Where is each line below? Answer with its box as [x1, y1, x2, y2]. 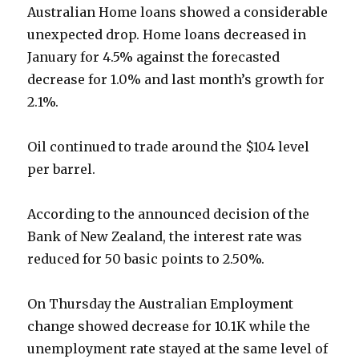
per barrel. [27, 161, 96, 178]
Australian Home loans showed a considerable [27, 4, 329, 21]
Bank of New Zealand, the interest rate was [27, 228, 303, 245]
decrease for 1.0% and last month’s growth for [27, 71, 325, 88]
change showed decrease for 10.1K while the [27, 318, 311, 335]
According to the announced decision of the [27, 206, 310, 223]
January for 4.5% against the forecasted [27, 49, 280, 66]
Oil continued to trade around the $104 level [27, 139, 310, 155]
